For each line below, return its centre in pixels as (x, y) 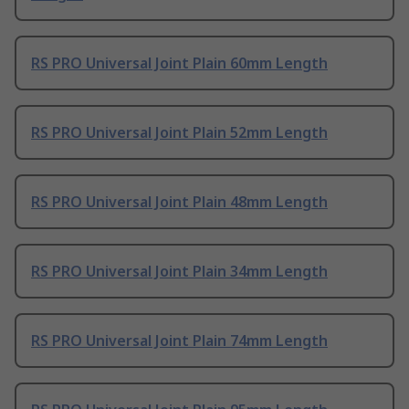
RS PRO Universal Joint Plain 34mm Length (179, 272)
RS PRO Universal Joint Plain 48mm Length (179, 202)
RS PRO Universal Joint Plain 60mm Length (179, 63)
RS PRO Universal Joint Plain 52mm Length (179, 133)
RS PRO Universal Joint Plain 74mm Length (179, 341)
